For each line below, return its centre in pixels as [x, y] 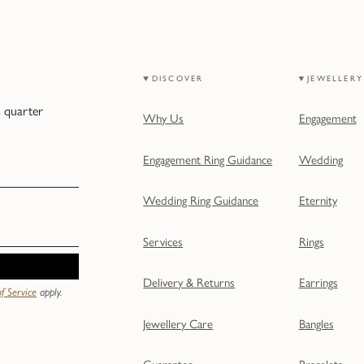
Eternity [318, 201]
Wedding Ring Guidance [201, 201]
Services [163, 242]
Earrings [318, 283]
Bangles [316, 324]
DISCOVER [178, 79]
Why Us [164, 119]
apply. [50, 291]
